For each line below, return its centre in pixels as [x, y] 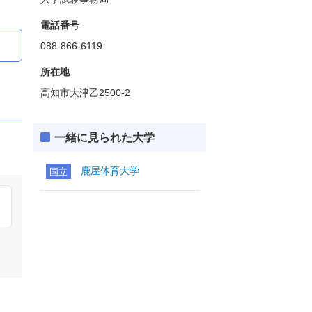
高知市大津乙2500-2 [85, 93]
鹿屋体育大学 [110, 171]
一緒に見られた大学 [104, 138]
